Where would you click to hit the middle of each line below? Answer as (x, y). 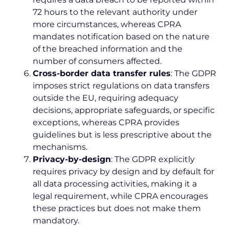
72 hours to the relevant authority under (115, 12)
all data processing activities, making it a (115, 184)
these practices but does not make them (117, 208)
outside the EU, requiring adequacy (106, 98)
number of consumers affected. (97, 61)
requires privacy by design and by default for (123, 171)
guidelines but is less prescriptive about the (122, 134)
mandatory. (56, 220)
